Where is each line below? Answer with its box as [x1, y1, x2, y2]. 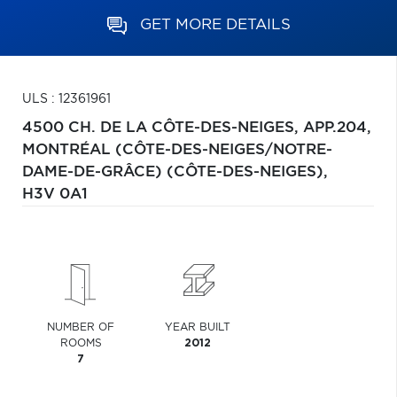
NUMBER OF [47, 322, 115, 332]
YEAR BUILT [165, 322, 231, 332]
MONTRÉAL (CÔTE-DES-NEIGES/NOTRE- [22, 143, 332, 157]
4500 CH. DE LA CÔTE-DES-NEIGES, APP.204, [22, 121, 371, 135]
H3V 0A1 [22, 187, 88, 201]
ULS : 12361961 [22, 93, 111, 105]
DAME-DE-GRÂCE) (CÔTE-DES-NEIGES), [22, 165, 328, 179]
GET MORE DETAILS [139, 17, 291, 32]
